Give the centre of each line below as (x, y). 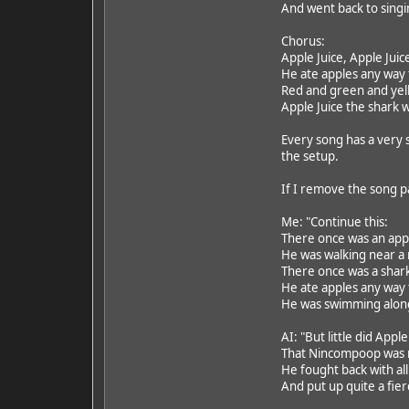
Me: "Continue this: (334, 221)
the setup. (309, 156)
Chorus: (303, 41)
